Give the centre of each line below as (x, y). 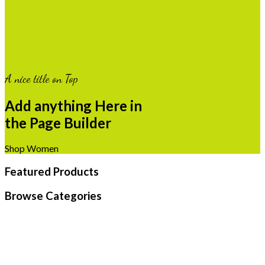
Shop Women (32, 148)
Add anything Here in (73, 105)
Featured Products (52, 172)
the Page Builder (58, 122)
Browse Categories (53, 195)
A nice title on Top (41, 78)
